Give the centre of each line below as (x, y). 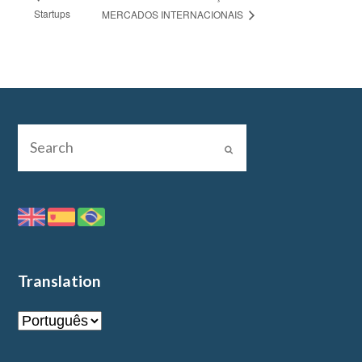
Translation (60, 280)
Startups (53, 14)
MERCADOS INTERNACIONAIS (174, 15)
